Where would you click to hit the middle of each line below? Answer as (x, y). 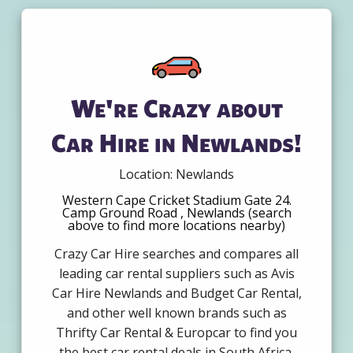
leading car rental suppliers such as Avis (176, 274)
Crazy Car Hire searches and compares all (176, 254)
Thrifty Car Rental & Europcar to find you (176, 333)
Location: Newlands (176, 175)
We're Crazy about (176, 108)
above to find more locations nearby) (176, 226)
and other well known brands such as (176, 313)
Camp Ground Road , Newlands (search (176, 213)
